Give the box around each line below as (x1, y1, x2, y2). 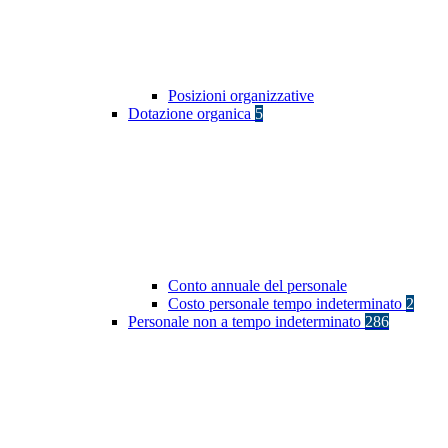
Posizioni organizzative (168, 87, 314, 105)
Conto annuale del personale (168, 277, 347, 295)
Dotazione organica (128, 105, 255, 123)
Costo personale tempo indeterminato (168, 295, 406, 313)
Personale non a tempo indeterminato (128, 313, 365, 331)
